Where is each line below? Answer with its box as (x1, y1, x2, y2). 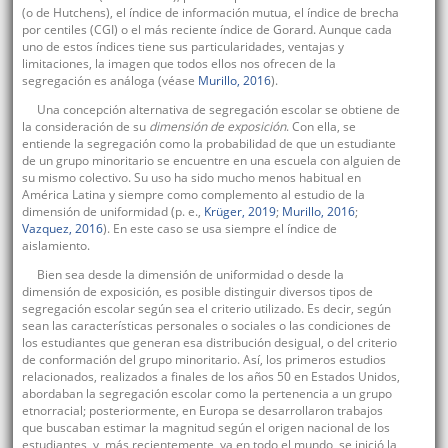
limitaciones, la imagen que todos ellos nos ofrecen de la (21, 55, 336, 73)
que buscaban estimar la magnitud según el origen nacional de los (21, 419, 390, 437)
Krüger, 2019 (203, 203, 276, 221)
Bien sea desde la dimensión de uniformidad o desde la (36, 266, 344, 284)
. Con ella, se (285, 118, 356, 136)
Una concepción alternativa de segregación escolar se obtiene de (36, 101, 400, 119)
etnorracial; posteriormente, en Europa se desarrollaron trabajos (21, 402, 383, 420)
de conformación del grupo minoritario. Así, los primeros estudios (21, 351, 386, 369)
